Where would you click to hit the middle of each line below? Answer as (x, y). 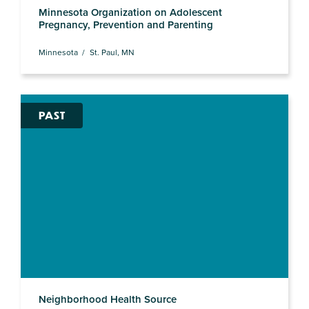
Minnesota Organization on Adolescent (130, 12)
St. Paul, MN (112, 52)
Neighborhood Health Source (107, 299)
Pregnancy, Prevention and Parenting (126, 24)
